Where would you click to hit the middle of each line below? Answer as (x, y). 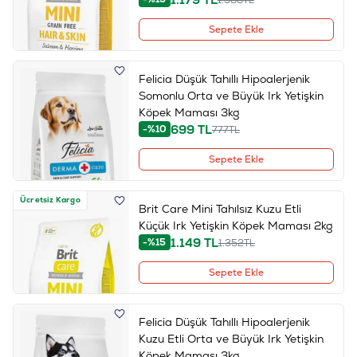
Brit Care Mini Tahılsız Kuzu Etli (220, 208)
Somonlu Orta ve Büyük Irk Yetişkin (231, 95)
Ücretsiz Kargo (50, 200)
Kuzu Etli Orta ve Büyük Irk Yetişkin (231, 338)
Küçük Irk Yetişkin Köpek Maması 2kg (235, 225)
